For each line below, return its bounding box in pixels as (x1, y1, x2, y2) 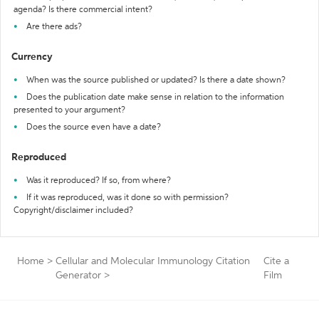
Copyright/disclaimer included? (14, 206, 133, 215)
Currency (11, 52, 53, 62)
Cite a (263, 256, 290, 266)
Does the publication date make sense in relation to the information (26, 93, 284, 102)
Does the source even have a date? (26, 123, 161, 132)
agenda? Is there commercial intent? (14, 6, 152, 14)
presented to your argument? (14, 106, 125, 115)
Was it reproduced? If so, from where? (26, 177, 171, 185)
